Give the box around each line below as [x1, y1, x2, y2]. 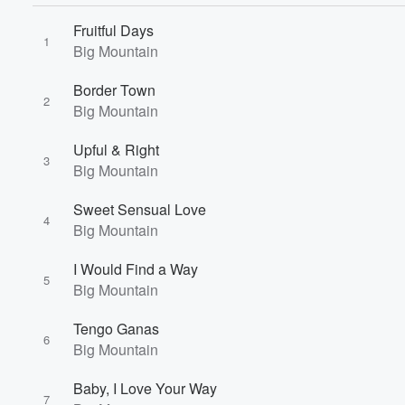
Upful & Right [73, 139, 159, 160]
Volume [317, 165, 366, 181]
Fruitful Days [73, 20, 154, 41]
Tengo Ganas [73, 318, 159, 339]
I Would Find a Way [73, 259, 198, 279]
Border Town [73, 80, 155, 100]
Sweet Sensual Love [73, 199, 206, 220]
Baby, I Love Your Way [73, 378, 217, 399]
